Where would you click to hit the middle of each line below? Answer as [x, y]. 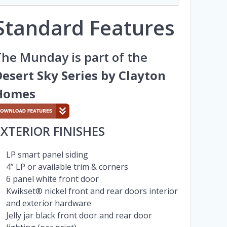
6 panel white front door [52, 179]
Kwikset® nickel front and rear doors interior [92, 191]
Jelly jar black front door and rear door [79, 216]
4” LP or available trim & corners [67, 167]
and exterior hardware [48, 203]
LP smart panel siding [47, 155]
